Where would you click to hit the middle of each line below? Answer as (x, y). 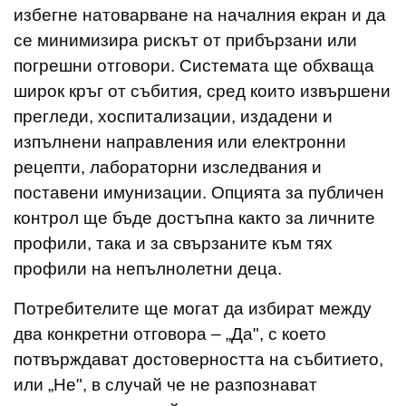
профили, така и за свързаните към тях (173, 243)
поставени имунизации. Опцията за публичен (199, 192)
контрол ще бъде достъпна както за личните (194, 217)
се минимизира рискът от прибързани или (185, 40)
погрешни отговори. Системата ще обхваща (194, 65)
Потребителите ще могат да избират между (193, 308)
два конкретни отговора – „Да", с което (170, 333)
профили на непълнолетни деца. (148, 268)
